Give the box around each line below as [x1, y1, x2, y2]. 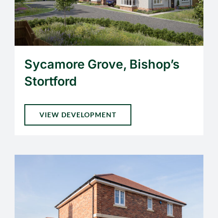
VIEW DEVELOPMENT [39, 110, 116, 119]
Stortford [24, 73, 77, 89]
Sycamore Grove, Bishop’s [24, 56, 180, 72]
